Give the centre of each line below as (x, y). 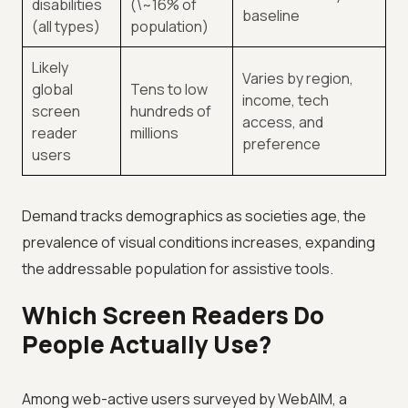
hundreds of (171, 112)
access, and (283, 122)
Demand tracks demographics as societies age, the (194, 216)
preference (281, 144)
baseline (271, 16)
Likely (50, 68)
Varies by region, (298, 79)
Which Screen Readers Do (173, 316)
